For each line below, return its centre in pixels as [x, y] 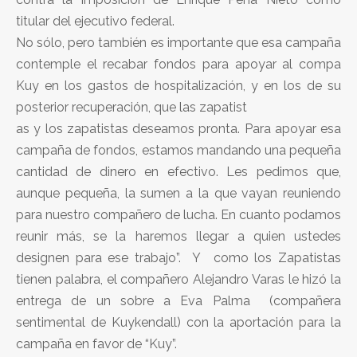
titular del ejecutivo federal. [95, 21]
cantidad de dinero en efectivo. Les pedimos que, [178, 171]
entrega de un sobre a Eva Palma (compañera [178, 300]
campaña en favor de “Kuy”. [96, 343]
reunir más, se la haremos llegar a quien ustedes [178, 236]
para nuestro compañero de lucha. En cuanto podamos [178, 214]
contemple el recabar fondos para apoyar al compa [178, 64]
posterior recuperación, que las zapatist [131, 107]
